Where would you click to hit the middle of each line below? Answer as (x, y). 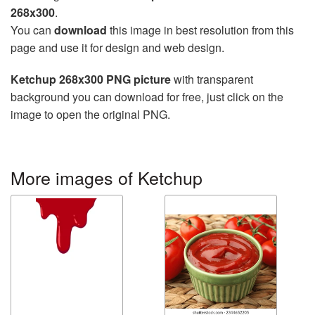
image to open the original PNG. (90, 114)
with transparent (212, 79)
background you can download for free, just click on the (147, 96)
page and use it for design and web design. (117, 47)
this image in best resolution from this (200, 30)
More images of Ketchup (107, 177)
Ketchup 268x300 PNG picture (91, 79)
